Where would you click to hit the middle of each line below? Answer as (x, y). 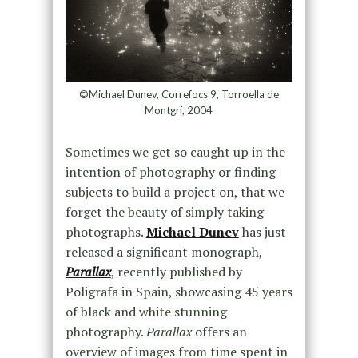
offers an (219, 332)
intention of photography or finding (170, 172)
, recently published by (176, 272)
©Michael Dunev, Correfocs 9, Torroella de (179, 94)
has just (262, 232)
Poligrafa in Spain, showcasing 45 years (179, 292)
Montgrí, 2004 (179, 110)
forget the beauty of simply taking (164, 212)
